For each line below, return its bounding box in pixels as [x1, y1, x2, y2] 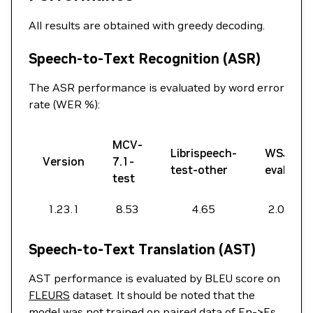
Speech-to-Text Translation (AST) [29, 240, 256, 259]
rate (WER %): [29, 97, 100, 111]
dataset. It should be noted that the [70, 288, 255, 302]
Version [43, 154, 85, 168]
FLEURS [29, 288, 70, 302]
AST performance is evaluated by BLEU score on [29, 271, 280, 285]
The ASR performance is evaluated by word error [29, 80, 284, 94]
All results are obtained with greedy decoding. [29, 18, 265, 32]
